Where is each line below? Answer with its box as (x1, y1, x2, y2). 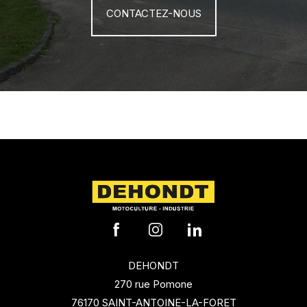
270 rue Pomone (114, 278, 193, 291)
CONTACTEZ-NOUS (113, 7, 201, 21)
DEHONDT (128, 259, 179, 273)
